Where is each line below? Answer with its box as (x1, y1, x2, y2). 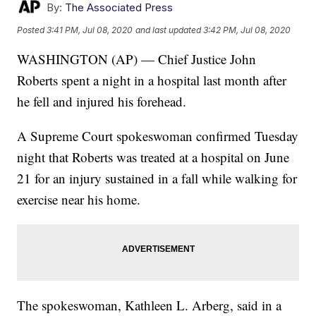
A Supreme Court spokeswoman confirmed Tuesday (17, 127, 299, 145)
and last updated (135, 24, 202, 35)
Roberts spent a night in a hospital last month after (17, 71, 287, 90)
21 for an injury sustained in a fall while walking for (17, 169, 298, 188)
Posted (17, 24, 47, 35)
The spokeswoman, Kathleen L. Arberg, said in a (17, 296, 282, 315)
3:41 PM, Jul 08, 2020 (47, 24, 133, 35)
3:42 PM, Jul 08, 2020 (203, 24, 291, 35)
